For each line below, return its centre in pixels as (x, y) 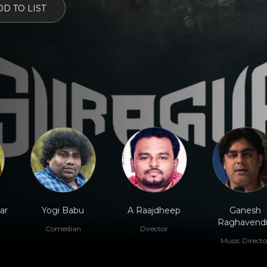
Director (154, 229)
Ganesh (245, 210)
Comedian (63, 229)
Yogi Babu (63, 210)
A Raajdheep (154, 210)
